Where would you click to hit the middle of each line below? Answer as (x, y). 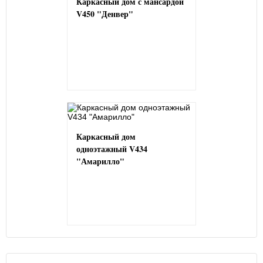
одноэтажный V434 (112, 149)
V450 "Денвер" (105, 14)
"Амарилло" (100, 161)
